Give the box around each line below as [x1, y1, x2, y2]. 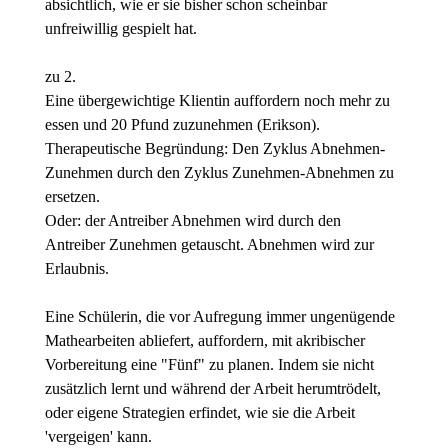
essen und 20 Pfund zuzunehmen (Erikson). [44, 116, 320, 134]
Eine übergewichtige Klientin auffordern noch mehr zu [44, 92, 390, 110]
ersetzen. [44, 188, 100, 206]
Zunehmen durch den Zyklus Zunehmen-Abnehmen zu [44, 164, 394, 182]
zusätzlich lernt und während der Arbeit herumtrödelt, [44, 380, 381, 398]
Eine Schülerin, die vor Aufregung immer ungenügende [44, 308, 395, 326]
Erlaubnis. [44, 260, 109, 278]
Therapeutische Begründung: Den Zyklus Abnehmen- [44, 140, 385, 158]
